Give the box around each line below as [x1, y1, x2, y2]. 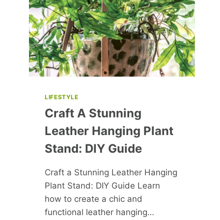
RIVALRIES [86, 11, 124, 19]
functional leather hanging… [45, 207, 155, 218]
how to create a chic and [45, 194, 143, 204]
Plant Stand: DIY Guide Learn [45, 181, 161, 191]
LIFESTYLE [45, 93, 79, 101]
